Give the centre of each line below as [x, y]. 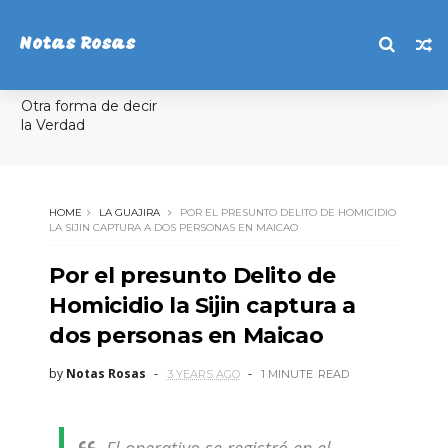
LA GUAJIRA [129, 212]
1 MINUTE [286, 374]
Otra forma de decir [88, 106]
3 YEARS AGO [203, 374]
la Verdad [52, 125]
